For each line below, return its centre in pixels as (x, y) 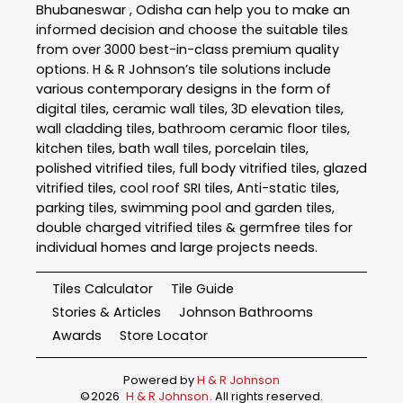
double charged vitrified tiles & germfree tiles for (194, 228)
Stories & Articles (107, 312)
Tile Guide (202, 289)
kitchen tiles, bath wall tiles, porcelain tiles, (172, 149)
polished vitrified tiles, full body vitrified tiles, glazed (201, 169)
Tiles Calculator (103, 289)
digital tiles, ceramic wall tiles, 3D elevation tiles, (190, 109)
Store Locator (164, 335)
